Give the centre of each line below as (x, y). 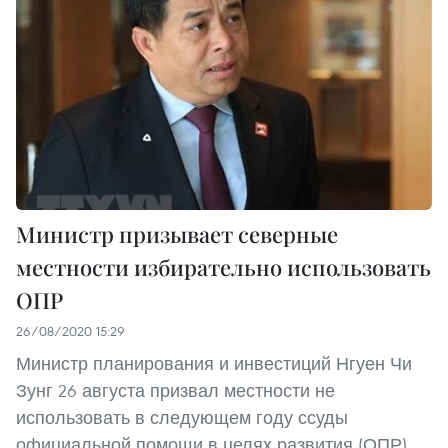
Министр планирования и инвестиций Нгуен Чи (214, 363)
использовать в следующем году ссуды (182, 417)
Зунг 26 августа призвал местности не (175, 390)
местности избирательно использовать (223, 266)
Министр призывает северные (177, 233)
